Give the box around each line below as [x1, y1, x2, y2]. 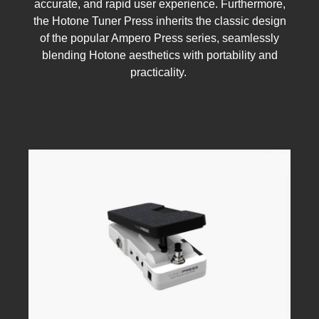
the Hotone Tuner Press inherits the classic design [33, 15, 286, 28]
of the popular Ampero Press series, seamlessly [40, 32, 279, 45]
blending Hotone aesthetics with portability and [41, 49, 278, 62]
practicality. [130, 66, 189, 79]
